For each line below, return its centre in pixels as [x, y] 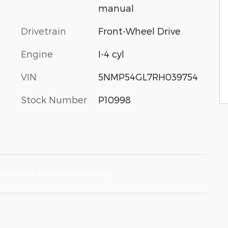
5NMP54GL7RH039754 [148, 77]
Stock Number [54, 99]
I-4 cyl [111, 54]
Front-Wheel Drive [139, 31]
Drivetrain [44, 31]
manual [116, 8]
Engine [37, 54]
